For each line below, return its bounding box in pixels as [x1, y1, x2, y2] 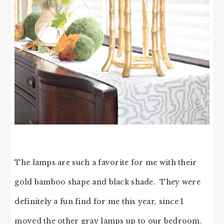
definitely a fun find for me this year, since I [14, 196, 184, 206]
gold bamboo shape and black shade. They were [14, 177, 200, 186]
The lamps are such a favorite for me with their [14, 157, 197, 167]
